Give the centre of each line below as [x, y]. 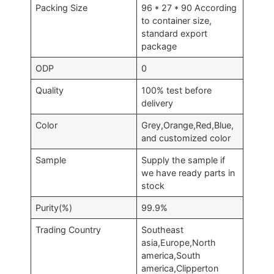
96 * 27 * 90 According [189, 8]
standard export [175, 33]
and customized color [186, 138]
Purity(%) [54, 208]
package [159, 46]
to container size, [177, 20]
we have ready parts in [188, 173]
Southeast [163, 230]
